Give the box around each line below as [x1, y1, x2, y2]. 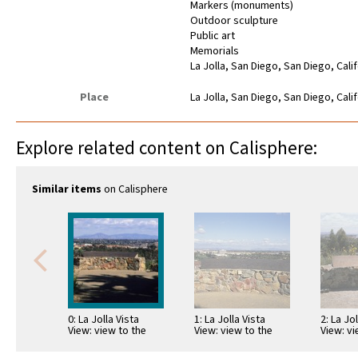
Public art [190, 28, 236, 45]
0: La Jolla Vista [68, 312, 139, 328]
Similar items [32, 181, 101, 198]
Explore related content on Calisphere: [16, 135, 317, 162]
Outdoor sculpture [190, 13, 279, 30]
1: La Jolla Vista [194, 312, 265, 328]
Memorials [190, 43, 240, 60]
